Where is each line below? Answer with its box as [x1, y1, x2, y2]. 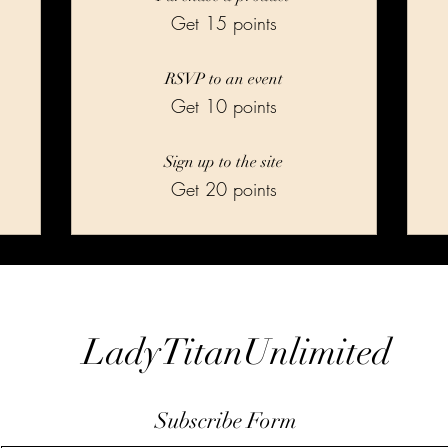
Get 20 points [170, 176, 277, 201]
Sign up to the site [164, 151, 284, 172]
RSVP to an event [164, 68, 283, 89]
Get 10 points [170, 93, 277, 118]
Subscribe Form [155, 406, 297, 434]
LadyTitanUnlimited [83, 329, 391, 374]
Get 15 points [170, 10, 277, 35]
